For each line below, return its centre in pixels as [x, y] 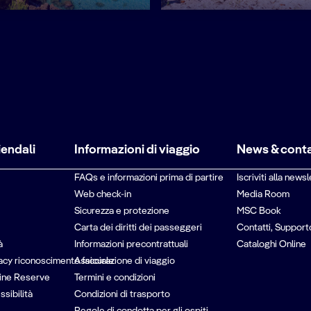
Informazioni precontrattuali [132, 244]
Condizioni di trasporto [123, 294]
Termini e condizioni [115, 278]
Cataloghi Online [271, 244]
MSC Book [259, 211]
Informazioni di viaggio [137, 150]
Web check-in [103, 194]
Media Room [263, 194]
